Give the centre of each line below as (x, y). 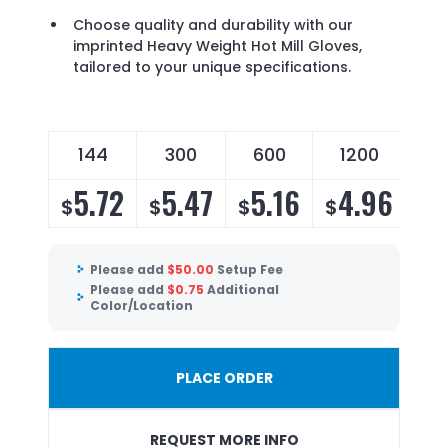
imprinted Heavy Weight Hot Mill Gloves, (217, 46)
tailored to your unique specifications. (212, 67)
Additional (243, 289)
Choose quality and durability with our (213, 25)
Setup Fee (250, 270)
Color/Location (141, 305)
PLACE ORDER (224, 378)
